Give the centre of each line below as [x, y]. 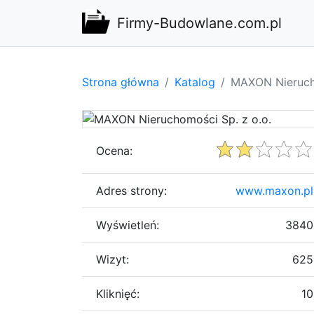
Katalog [195, 82]
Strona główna [121, 82]
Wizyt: [112, 259]
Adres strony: [131, 190]
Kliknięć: [118, 293]
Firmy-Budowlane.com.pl [199, 23]
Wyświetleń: [128, 225]
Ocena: [114, 150]
